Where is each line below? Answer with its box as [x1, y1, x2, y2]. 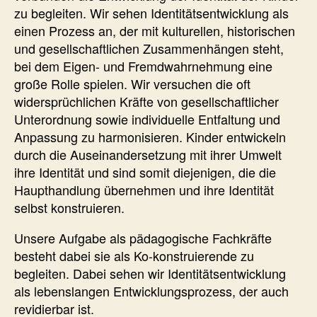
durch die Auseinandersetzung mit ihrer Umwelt [14, 144, 282, 163]
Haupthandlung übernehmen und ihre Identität [14, 180, 274, 199]
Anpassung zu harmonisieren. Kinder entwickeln [14, 127, 286, 146]
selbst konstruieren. [14, 197, 125, 217]
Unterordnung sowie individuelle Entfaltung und [14, 109, 280, 128]
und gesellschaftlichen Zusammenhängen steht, [14, 38, 284, 57]
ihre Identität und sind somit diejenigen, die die [14, 162, 276, 181]
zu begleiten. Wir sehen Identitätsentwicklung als [14, 3, 289, 22]
